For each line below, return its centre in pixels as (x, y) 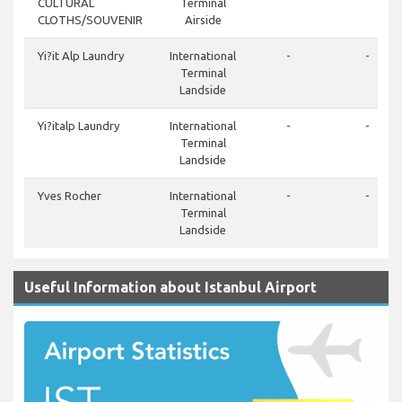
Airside (203, 20)
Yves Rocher (70, 196)
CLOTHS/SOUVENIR (90, 20)
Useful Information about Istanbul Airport (170, 288)
